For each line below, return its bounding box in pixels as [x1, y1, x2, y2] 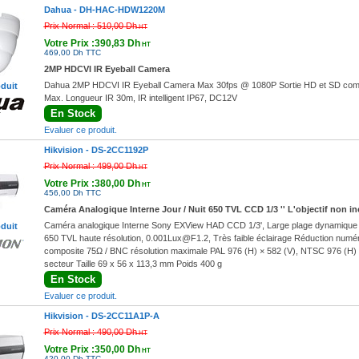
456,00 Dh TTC [43, 188, 101, 197]
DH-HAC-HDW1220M [79, 5, 165, 14]
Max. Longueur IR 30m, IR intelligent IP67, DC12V [43, 93, 237, 103]
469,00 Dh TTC [43, 48, 101, 57]
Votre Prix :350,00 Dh [43, 344, 140, 355]
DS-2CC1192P [91, 145, 148, 155]
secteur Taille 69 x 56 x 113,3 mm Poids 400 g [43, 259, 222, 268]
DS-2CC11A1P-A [91, 311, 159, 321]
